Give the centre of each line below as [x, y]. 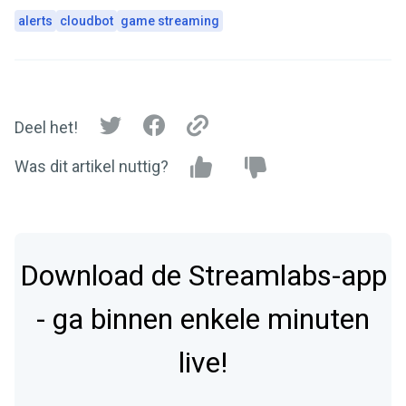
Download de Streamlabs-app [203, 276]
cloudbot [87, 21]
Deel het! [46, 127]
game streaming [170, 21]
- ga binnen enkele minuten [203, 320]
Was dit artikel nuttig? [92, 167]
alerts [35, 21]
